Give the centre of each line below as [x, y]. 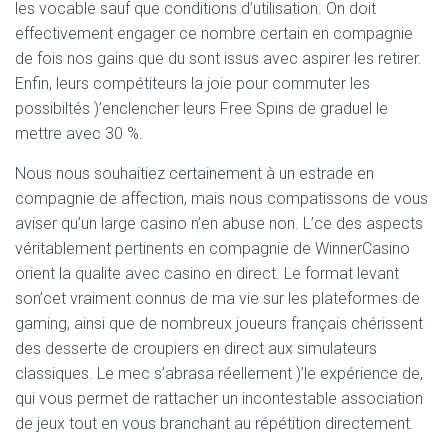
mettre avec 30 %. [79, 133]
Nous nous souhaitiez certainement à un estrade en [194, 173]
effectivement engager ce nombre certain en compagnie [214, 33]
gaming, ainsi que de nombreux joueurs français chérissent [219, 323]
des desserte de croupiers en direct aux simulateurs [196, 348]
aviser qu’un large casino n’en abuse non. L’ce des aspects [219, 223]
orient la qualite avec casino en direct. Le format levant [207, 273]
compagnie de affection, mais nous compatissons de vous [221, 198]
